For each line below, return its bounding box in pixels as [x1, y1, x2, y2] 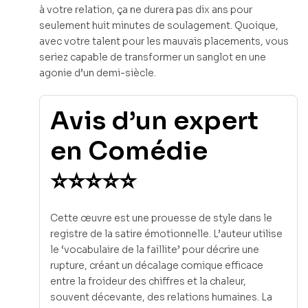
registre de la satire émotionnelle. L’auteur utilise [50, 227, 283, 240]
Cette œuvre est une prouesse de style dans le [50, 211, 272, 224]
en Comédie [50, 135, 208, 167]
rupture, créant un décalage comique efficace [50, 258, 263, 272]
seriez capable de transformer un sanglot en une [39, 51, 266, 64]
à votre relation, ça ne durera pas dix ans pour [39, 3, 252, 16]
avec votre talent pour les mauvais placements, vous [39, 35, 289, 48]
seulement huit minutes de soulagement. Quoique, [39, 19, 278, 32]
